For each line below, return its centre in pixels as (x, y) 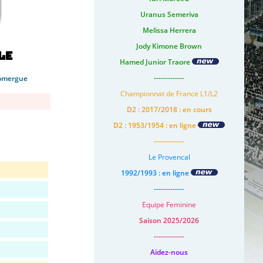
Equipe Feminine (169, 204)
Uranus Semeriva (169, 14)
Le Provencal (169, 157)
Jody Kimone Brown (169, 46)
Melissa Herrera (169, 30)
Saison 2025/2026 (169, 220)
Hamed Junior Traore (156, 62)
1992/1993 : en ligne (156, 173)
